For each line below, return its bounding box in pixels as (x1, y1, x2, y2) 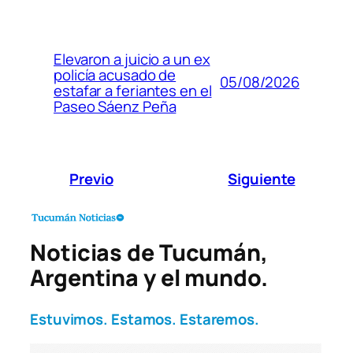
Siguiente (228, 168, 295, 189)
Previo (69, 168, 113, 189)
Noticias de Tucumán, (30, 237, 268, 269)
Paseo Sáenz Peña (54, 95, 176, 117)
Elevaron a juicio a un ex (54, 48, 210, 69)
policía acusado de (54, 64, 176, 85)
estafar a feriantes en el (54, 80, 212, 101)
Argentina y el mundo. (30, 262, 268, 294)
